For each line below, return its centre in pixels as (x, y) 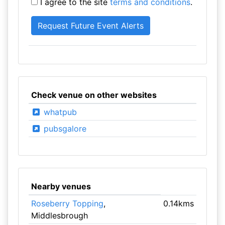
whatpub (59, 112)
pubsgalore (64, 129)
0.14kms (179, 203)
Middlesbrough (59, 215)
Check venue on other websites (94, 95)
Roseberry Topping (67, 203)
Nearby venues (61, 186)
